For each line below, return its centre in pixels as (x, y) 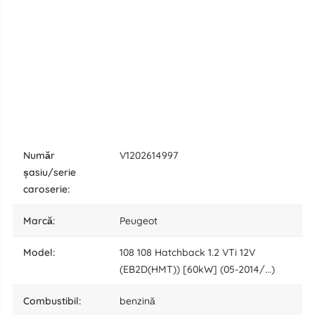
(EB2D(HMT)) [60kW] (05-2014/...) (197, 270)
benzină (137, 301)
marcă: (43, 221)
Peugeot (138, 221)
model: (43, 253)
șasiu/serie (49, 173)
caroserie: (46, 189)
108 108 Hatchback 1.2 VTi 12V (187, 253)
